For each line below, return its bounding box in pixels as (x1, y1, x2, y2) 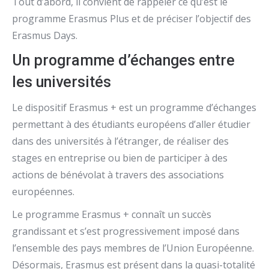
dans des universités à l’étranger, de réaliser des (12, 134, 229, 148)
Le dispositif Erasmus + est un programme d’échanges (12, 101, 256, 114)
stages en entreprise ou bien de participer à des (12, 151, 228, 165)
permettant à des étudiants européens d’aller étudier (12, 118, 250, 131)
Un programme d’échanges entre (12, 52, 235, 69)
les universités (12, 73, 111, 91)
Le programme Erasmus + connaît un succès (12, 208, 211, 221)
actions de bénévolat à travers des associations (12, 168, 224, 181)
